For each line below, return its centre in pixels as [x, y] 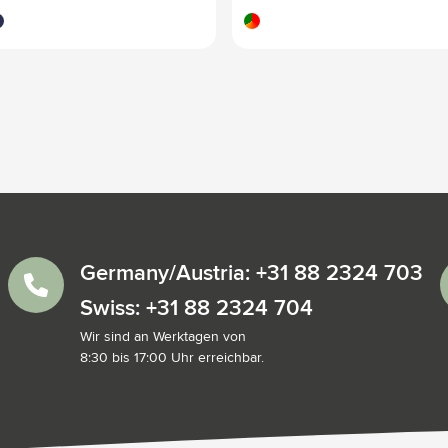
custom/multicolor [293, 17]
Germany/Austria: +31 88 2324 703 [251, 273]
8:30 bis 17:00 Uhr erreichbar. [172, 357]
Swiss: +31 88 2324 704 [196, 308]
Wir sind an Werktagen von [163, 336]
